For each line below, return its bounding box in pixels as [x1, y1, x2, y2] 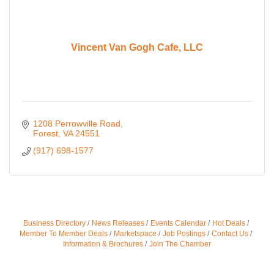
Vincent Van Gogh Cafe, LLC [71, 42, 203, 53]
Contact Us [212, 229, 248, 239]
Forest [32, 128, 58, 139]
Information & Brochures [63, 240, 143, 249]
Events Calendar [150, 219, 206, 228]
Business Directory [23, 219, 86, 228]
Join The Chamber [149, 240, 211, 249]
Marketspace [114, 229, 157, 239]
